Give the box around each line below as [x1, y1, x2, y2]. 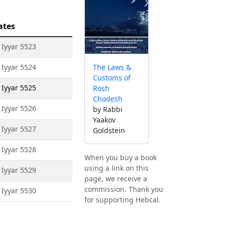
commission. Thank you [84, 184, 163, 194]
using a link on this [84, 163, 149, 173]
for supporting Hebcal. [84, 195, 161, 205]
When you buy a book [84, 153, 157, 163]
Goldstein [93, 126, 125, 136]
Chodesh [93, 94, 123, 104]
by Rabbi [93, 104, 123, 115]
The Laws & [93, 62, 131, 72]
